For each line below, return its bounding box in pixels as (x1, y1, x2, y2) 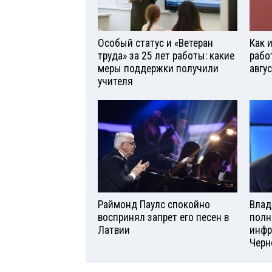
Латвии (98, 224, 130, 237)
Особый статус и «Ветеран (98, 36, 213, 49)
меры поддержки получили (98, 62, 219, 75)
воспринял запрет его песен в (98, 211, 229, 224)
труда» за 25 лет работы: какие (98, 49, 234, 62)
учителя (98, 75, 133, 87)
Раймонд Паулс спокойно (98, 199, 210, 211)
